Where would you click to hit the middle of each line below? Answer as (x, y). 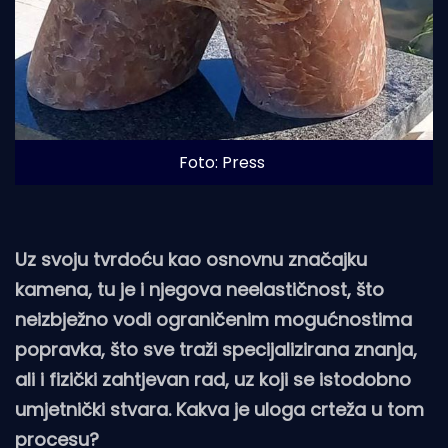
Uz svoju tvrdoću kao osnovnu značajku (191, 260)
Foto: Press (221, 163)
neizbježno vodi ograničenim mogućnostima (213, 320)
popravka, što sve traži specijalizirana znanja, (216, 350)
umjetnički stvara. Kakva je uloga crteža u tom (219, 410)
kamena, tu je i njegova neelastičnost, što (199, 290)
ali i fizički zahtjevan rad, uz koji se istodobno (213, 380)
